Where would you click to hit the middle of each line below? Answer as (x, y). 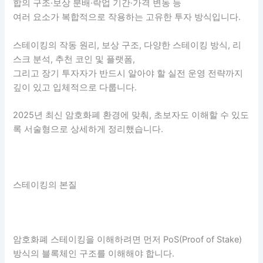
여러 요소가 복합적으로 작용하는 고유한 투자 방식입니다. (127, 17)
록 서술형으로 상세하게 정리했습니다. (88, 129)
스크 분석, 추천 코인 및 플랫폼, (74, 59)
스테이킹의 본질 (45, 185)
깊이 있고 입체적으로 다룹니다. (75, 87)
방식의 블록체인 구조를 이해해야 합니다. (94, 253)
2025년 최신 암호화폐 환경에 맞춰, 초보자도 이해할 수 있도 (131, 115)
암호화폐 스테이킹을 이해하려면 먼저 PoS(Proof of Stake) (128, 239)
